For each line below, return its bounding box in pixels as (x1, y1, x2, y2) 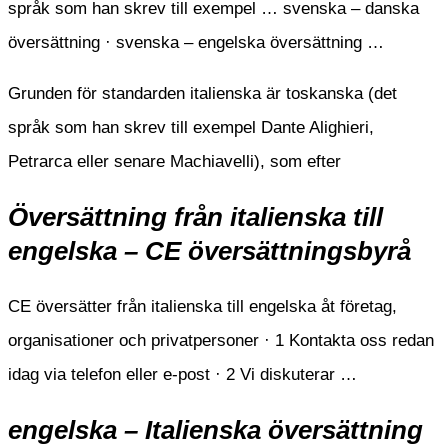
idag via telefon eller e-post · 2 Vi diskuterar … (8, 364, 357, 384)
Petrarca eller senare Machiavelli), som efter (8, 152, 341, 172)
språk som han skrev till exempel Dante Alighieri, (8, 118, 374, 138)
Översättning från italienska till (8, 203, 383, 232)
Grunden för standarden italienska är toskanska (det (8, 84, 397, 104)
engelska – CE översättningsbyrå (8, 237, 411, 266)
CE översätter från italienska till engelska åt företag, (8, 296, 397, 316)
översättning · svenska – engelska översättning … (8, 33, 384, 53)
